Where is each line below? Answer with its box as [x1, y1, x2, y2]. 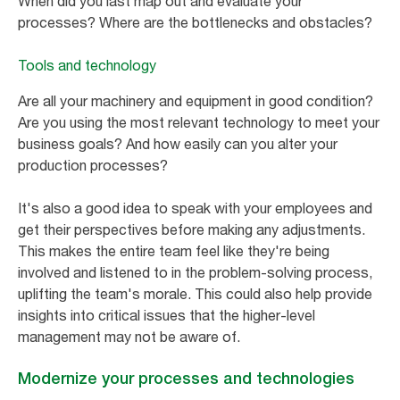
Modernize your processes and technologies [18, 368, 354, 387]
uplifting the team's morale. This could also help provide [18, 284, 372, 303]
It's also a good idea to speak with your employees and [18, 198, 372, 217]
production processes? [18, 155, 171, 174]
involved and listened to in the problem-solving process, [18, 262, 372, 281]
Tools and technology [18, 55, 156, 74]
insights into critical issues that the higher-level [18, 305, 315, 324]
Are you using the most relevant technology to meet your [18, 112, 379, 131]
